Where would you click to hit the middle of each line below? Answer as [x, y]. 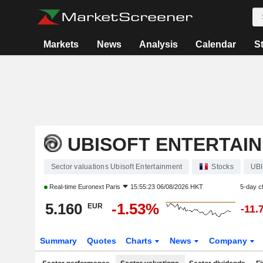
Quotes [101, 241]
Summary [58, 241]
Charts [140, 241]
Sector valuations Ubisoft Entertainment [117, 167]
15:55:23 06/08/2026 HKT [166, 187]
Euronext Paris [99, 187]
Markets [61, 44]
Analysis [158, 44]
